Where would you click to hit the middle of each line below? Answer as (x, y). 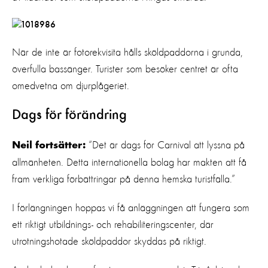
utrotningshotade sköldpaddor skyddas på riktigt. (109, 241)
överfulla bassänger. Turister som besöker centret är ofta (125, 69)
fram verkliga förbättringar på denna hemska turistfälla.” (124, 179)
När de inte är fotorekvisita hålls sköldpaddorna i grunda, (127, 52)
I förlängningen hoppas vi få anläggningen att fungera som (131, 208)
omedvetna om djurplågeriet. (71, 86)
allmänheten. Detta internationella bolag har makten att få (129, 162)
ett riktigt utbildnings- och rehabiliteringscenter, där (113, 225)
